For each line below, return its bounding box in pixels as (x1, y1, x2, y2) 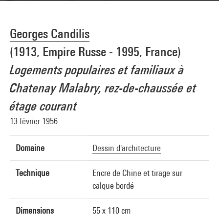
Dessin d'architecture (92, 143, 161, 153)
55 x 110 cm (92, 205, 131, 216)
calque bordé (92, 180, 134, 191)
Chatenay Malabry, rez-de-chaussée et (10, 80, 197, 95)
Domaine (16, 143, 44, 153)
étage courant (10, 98, 77, 113)
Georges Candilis (10, 26, 89, 41)
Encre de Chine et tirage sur (92, 168, 182, 178)
